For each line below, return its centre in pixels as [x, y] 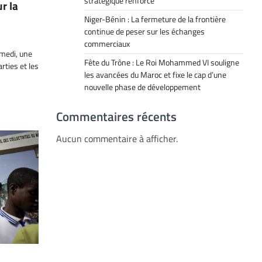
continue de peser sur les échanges [144, 32]
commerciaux [107, 44]
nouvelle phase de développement [142, 87]
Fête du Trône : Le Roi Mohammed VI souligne [162, 63]
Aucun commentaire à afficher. [117, 139]
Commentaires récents [116, 116]
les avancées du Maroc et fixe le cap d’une [155, 75]
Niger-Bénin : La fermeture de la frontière [155, 19]
